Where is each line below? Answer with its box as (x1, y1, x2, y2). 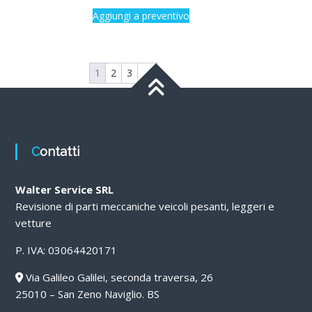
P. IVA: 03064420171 (15, 242, 117, 257)
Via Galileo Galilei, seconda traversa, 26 (22, 270, 213, 284)
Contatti (39, 143, 79, 159)
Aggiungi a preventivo (92, 8, 189, 22)
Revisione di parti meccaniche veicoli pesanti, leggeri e (15, 198, 274, 213)
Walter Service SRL (15, 182, 114, 196)
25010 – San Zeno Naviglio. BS (15, 286, 159, 301)
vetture (15, 215, 52, 230)
